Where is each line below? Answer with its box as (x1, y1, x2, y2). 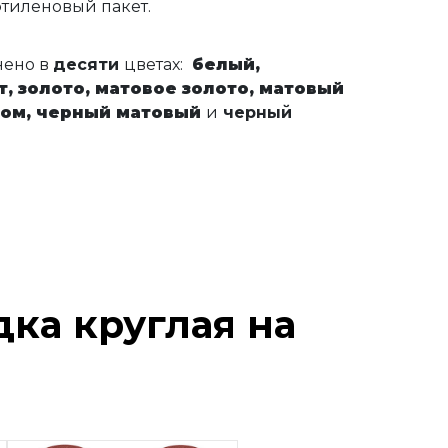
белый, (191, 55, 260, 74)
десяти (52, 55, 124, 74)
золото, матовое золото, (17, 79, 259, 98)
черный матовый (35, 103, 206, 122)
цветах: (123, 55, 187, 74)
